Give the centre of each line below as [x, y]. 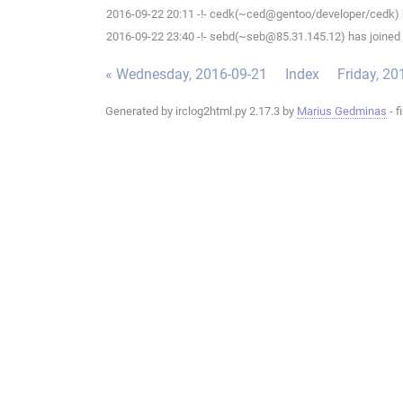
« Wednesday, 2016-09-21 [186, 75]
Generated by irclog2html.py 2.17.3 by [201, 112]
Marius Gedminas [342, 112]
